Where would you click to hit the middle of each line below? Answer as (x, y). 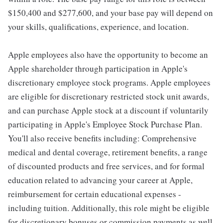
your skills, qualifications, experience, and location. (98, 27)
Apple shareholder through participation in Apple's (98, 68)
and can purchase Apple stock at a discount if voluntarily (108, 110)
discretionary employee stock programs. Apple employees (109, 82)
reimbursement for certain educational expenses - (95, 194)
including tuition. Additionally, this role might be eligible (109, 208)
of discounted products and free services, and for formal (106, 166)
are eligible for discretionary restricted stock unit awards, (109, 96)
